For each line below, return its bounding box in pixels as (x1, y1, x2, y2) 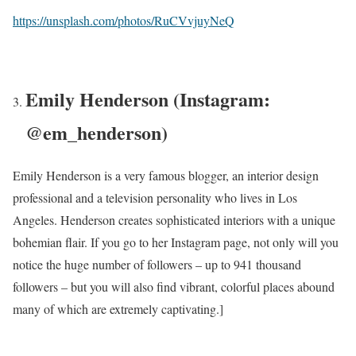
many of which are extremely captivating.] (13, 300, 223, 318)
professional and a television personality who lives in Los (13, 189, 297, 207)
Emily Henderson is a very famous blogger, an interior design (13, 167, 319, 184)
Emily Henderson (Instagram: (25, 84, 270, 113)
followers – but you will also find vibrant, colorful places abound (13, 278, 335, 296)
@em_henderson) (25, 118, 168, 146)
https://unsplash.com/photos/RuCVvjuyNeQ (13, 11, 234, 29)
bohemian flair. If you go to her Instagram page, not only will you (13, 234, 339, 251)
